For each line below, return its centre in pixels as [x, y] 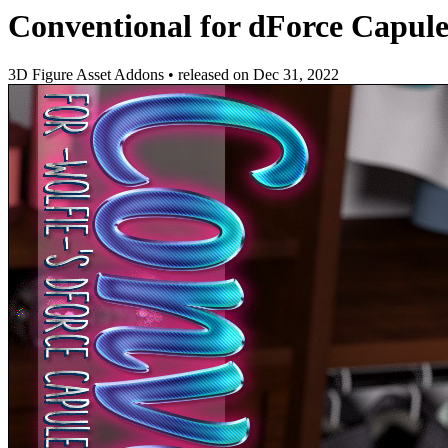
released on [215, 75]
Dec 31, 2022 [296, 75]
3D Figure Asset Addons [88, 75]
